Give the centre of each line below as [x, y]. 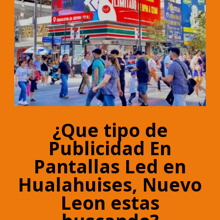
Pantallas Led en [110, 166]
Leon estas [110, 203]
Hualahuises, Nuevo [110, 185]
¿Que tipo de [110, 130]
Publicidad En [110, 148]
